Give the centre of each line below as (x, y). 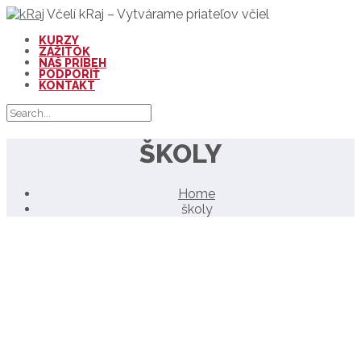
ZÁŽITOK (64, 52)
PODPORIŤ (69, 74)
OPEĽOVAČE (64, 296)
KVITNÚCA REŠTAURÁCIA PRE (146, 272)
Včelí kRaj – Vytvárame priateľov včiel (158, 14)
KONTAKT (67, 85)
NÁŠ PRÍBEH (73, 63)
